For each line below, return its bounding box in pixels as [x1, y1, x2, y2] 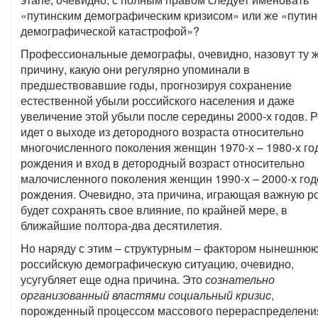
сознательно [205, 271, 275, 287]
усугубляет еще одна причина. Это [21, 271, 205, 287]
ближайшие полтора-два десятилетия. [21, 217, 222, 234]
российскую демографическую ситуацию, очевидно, [21, 256, 294, 272]
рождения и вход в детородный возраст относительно [21, 155, 305, 171]
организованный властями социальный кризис [21, 287, 271, 303]
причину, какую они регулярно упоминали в [21, 61, 250, 77]
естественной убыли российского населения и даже [21, 92, 295, 109]
